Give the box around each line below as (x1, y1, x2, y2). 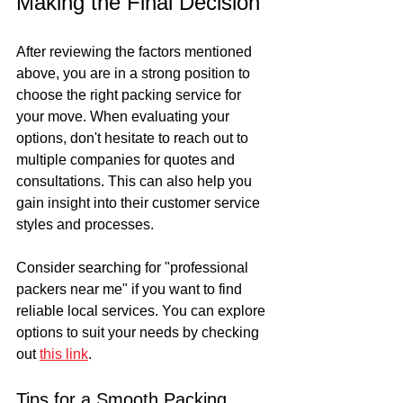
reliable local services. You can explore (16, 303, 269, 319)
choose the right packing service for (16, 87, 245, 103)
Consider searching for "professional (16, 260, 252, 276)
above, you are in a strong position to (16, 66, 254, 82)
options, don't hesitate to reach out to (16, 130, 252, 147)
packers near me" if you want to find (16, 282, 246, 298)
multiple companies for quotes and (16, 152, 238, 168)
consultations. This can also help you (16, 174, 255, 190)
